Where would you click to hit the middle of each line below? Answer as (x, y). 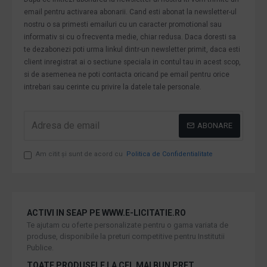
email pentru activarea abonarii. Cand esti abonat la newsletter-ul (130, 12)
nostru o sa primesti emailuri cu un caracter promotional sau (123, 24)
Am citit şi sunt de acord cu (80, 154)
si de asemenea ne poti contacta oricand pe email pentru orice (127, 74)
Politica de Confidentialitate (170, 154)
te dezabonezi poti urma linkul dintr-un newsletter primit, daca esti (132, 49)
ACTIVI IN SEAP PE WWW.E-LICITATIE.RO (106, 212)
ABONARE (215, 125)
